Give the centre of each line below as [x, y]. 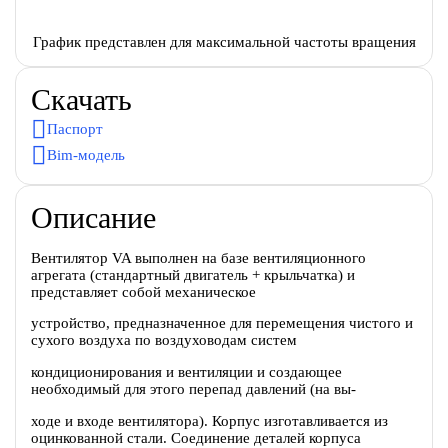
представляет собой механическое [143, 291]
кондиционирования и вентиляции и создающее [186, 372]
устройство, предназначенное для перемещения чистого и [221, 323]
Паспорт [74, 129]
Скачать [81, 99]
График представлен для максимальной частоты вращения [224, 41]
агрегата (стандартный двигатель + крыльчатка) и [192, 274]
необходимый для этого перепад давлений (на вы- [193, 389]
